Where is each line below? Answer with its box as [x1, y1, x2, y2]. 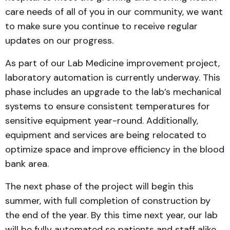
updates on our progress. [5, 34, 113, 47]
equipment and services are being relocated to [5, 129, 206, 141]
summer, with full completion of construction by [5, 195, 210, 207]
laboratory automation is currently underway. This [5, 71, 220, 84]
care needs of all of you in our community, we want [5, 6, 223, 18]
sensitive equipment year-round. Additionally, [5, 114, 198, 127]
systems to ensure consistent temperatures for [5, 100, 210, 112]
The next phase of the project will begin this [5, 180, 194, 193]
